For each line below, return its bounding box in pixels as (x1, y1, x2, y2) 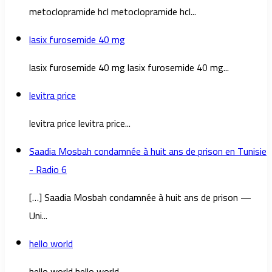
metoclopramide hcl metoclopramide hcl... (29, 2, 196, 21)
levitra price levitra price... (29, 114, 131, 133)
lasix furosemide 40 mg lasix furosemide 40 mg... (29, 58, 229, 77)
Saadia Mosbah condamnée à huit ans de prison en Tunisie (29, 142, 267, 161)
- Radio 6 (29, 160, 67, 179)
